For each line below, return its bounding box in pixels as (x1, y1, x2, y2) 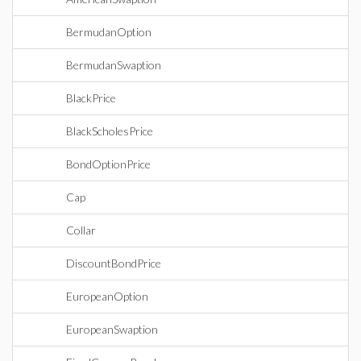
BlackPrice (66, 91, 116, 105)
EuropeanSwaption (66, 322, 158, 336)
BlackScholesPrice (66, 124, 153, 138)
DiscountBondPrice (66, 256, 161, 270)
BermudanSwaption (66, 58, 161, 72)
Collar (66, 223, 96, 237)
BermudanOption (66, 25, 151, 39)
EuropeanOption (66, 289, 148, 303)
